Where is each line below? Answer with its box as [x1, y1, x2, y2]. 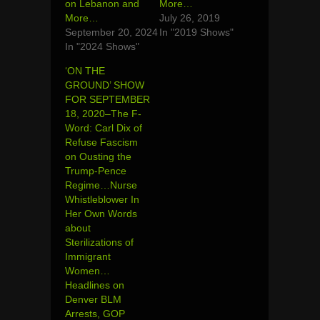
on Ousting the [65, 151, 131, 163]
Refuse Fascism [65, 136, 138, 149]
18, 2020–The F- [65, 108, 141, 120]
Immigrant [65, 251, 111, 263]
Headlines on [65, 279, 124, 291]
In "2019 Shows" [159, 26, 234, 39]
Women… [65, 265, 110, 277]
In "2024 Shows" [65, 41, 139, 53]
